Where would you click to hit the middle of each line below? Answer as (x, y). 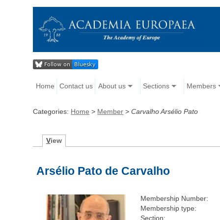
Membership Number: (175, 199)
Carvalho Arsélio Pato (165, 112)
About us (112, 86)
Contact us (76, 86)
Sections (156, 86)
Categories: (52, 112)
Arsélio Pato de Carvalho (103, 171)
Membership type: (169, 208)
